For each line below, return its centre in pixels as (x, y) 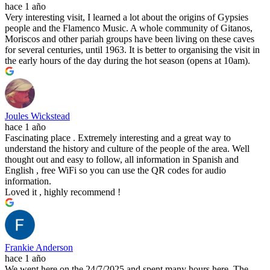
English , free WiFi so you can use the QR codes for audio (115, 171)
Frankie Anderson (39, 248)
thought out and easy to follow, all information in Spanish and (122, 160)
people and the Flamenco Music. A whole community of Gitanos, (129, 28)
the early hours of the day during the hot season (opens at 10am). (127, 61)
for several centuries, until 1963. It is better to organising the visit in (132, 50)
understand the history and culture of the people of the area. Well (127, 149)
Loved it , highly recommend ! (63, 192)
